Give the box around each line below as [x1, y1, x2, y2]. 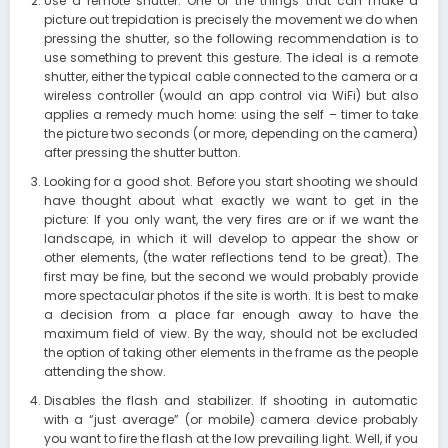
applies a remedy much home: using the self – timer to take [43, 106, 418, 124]
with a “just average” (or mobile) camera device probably [43, 411, 418, 429]
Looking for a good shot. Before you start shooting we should [43, 173, 418, 191]
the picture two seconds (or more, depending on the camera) [43, 125, 418, 143]
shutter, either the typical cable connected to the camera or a [43, 68, 418, 86]
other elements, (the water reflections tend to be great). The [43, 249, 418, 267]
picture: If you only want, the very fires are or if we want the [43, 211, 418, 229]
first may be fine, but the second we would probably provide [43, 268, 418, 286]
